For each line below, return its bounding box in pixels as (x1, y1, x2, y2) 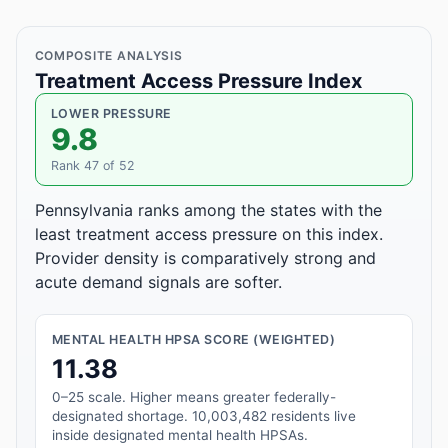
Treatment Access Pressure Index (34, 69, 362, 93)
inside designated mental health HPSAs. (51, 426, 308, 443)
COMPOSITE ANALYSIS (34, 48, 183, 63)
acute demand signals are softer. (34, 271, 282, 292)
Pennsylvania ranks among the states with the (34, 199, 382, 220)
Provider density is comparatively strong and (34, 247, 376, 268)
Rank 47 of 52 (50, 158, 135, 174)
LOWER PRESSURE (50, 105, 172, 121)
